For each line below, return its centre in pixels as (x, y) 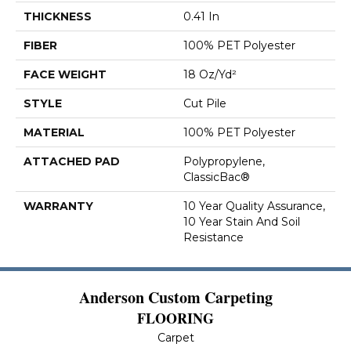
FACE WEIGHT (65, 74)
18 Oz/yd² (210, 74)
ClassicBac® (217, 177)
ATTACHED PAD (72, 161)
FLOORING (175, 318)
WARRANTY (58, 206)
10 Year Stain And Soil (242, 222)
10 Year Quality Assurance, (254, 206)
